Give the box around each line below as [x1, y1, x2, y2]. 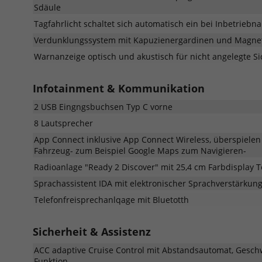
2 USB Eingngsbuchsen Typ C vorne [34, 101, 173, 112]
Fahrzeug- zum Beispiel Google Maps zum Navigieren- [34, 144, 246, 156]
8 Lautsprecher [34, 117, 93, 129]
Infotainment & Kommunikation [33, 81, 205, 95]
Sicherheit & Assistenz [33, 224, 151, 239]
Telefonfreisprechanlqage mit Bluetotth [34, 194, 189, 205]
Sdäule [34, 1, 61, 13]
